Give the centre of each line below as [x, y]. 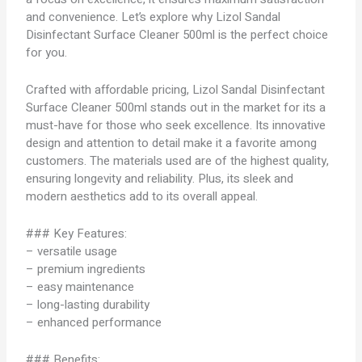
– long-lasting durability [88, 305]
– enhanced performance [94, 322]
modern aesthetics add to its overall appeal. [142, 196]
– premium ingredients [86, 269]
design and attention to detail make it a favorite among [172, 143]
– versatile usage [72, 251]
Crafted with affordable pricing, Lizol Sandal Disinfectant [176, 90]
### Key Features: [77, 234]
